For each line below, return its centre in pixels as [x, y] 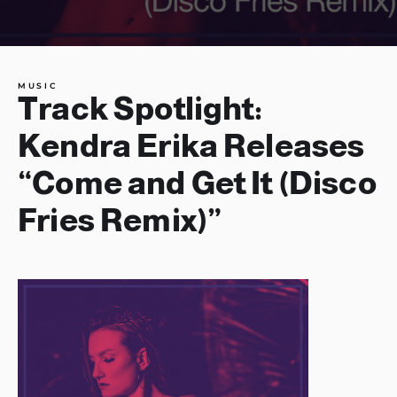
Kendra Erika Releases [191, 146]
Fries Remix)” [120, 220]
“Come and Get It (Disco [197, 183]
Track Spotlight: [140, 109]
